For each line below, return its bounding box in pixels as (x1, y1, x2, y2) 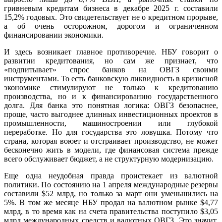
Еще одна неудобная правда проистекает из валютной (4, 171, 218, 180)
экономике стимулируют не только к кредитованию (4, 83, 218, 92)
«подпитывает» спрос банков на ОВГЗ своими (4, 65, 218, 74)
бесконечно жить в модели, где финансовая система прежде (4, 146, 218, 155)
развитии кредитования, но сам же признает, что (4, 56, 218, 65)
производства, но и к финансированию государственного (4, 92, 218, 101)
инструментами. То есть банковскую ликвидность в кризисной (4, 74, 218, 83)
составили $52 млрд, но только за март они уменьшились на (4, 189, 218, 198)
